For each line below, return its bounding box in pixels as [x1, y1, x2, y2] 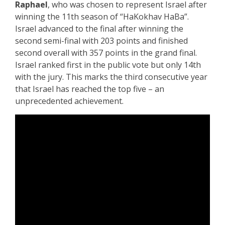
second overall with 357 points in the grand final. [15, 47, 197, 59]
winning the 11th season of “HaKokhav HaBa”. [15, 11, 189, 23]
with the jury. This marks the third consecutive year [15, 71, 207, 83]
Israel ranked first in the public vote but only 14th [15, 59, 201, 71]
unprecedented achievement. [15, 95, 124, 107]
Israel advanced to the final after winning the [15, 23, 183, 35]
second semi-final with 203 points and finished [15, 35, 188, 47]
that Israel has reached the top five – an [15, 83, 164, 95]
